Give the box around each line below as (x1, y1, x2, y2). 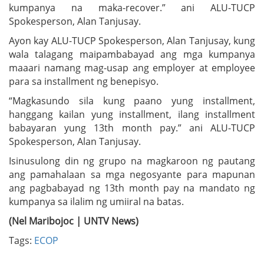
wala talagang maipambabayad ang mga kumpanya (9, 47, 255, 61)
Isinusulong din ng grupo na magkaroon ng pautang (9, 154, 255, 167)
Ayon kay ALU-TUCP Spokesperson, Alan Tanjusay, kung (9, 34, 255, 47)
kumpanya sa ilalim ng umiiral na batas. (9, 194, 184, 208)
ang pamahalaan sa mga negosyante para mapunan (9, 167, 255, 181)
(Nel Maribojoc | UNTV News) (9, 214, 138, 227)
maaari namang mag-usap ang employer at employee (9, 61, 255, 74)
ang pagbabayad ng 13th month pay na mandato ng (9, 181, 255, 194)
